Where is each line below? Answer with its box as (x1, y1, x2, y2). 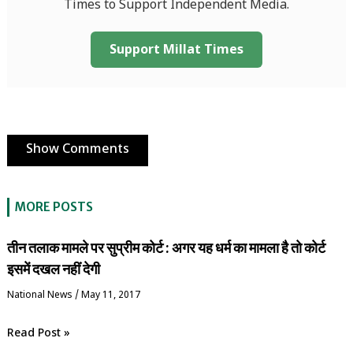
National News (6, 288, 72, 302)
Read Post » (6, 325, 70, 341)
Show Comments (25, 141, 129, 158)
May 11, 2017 (80, 288, 140, 302)
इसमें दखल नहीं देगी (6, 259, 100, 278)
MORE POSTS (14, 199, 93, 214)
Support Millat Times (110, 42, 243, 59)
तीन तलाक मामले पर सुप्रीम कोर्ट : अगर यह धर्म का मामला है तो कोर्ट (6, 238, 325, 257)
